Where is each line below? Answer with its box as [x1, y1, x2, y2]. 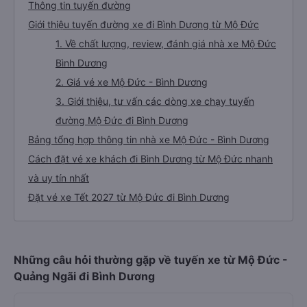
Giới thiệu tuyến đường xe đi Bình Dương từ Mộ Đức [28, 19, 259, 30]
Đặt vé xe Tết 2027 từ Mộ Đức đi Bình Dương [28, 191, 230, 203]
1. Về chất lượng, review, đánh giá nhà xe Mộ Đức [56, 38, 276, 49]
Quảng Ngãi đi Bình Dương [14, 269, 155, 283]
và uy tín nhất [28, 172, 89, 184]
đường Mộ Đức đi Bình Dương [56, 114, 188, 126]
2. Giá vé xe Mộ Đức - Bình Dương [56, 76, 208, 88]
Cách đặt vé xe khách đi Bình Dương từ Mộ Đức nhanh [28, 153, 273, 164]
